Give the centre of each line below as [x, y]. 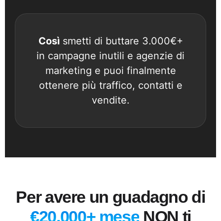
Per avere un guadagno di [110, 197]
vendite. [110, 100]
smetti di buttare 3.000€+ [121, 41]
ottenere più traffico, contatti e [110, 85]
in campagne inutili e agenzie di [110, 55]
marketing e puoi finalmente [110, 70]
